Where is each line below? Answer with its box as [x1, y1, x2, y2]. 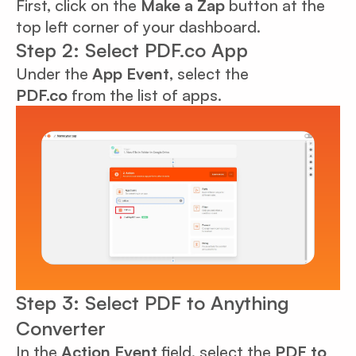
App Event [92, 63, 169, 83]
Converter [16, 315, 106, 340]
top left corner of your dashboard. [16, 16, 261, 37]
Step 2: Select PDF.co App [16, 37, 248, 62]
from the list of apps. [68, 84, 222, 105]
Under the [16, 63, 92, 83]
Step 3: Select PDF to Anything [16, 290, 289, 315]
